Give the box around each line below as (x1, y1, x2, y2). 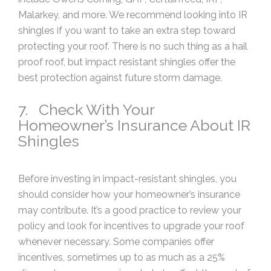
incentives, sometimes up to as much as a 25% (18, 252, 225, 264)
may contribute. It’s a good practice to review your (18, 204, 241, 217)
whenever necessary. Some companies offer (18, 236, 214, 248)
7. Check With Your (18, 100, 154, 119)
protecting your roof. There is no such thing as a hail (18, 41, 247, 53)
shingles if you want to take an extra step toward (18, 25, 235, 37)
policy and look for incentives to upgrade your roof (18, 220, 244, 232)
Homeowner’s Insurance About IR (18, 116, 250, 134)
